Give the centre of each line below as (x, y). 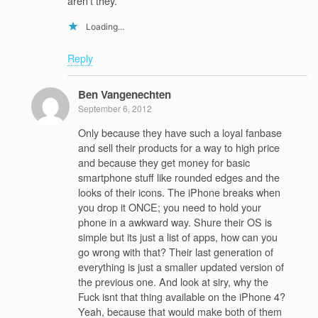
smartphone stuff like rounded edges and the (179, 177)
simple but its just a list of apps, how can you (178, 236)
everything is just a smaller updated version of (181, 266)
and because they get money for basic (164, 162)
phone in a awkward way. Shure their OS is (175, 221)
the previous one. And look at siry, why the (173, 281)
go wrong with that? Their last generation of (176, 251)
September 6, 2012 (115, 109)
